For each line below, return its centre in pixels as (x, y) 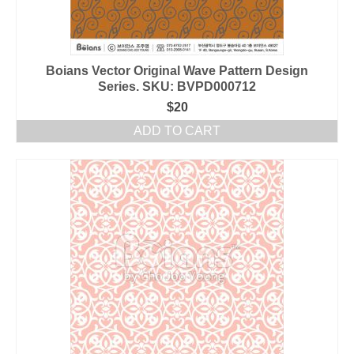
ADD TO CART (177, 131)
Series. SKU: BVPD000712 (177, 87)
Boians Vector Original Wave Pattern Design (177, 71)
